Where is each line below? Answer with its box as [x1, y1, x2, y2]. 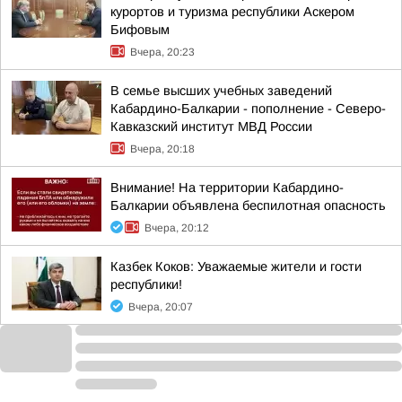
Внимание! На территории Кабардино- [110, 180, 344, 195]
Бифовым [110, 22, 170, 37]
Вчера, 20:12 [144, 222, 209, 234]
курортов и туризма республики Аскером [110, 4, 354, 19]
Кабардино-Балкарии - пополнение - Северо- [110, 101, 386, 116]
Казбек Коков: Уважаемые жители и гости [110, 259, 362, 274]
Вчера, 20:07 [128, 301, 193, 313]
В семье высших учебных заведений [110, 83, 332, 98]
